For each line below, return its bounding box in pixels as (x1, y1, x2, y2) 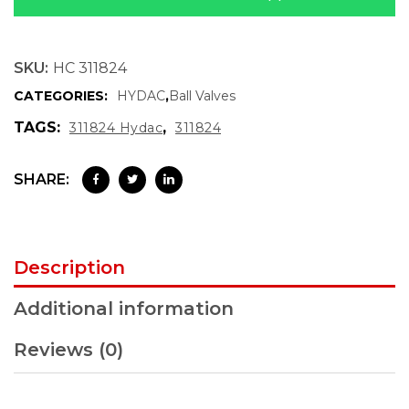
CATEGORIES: (14, 88, 108, 104)
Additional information (14, 298, 234, 320)
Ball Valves (169, 88, 236, 104)
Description (14, 257, 125, 278)
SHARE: (14, 171, 69, 188)
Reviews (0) (14, 339, 123, 361)
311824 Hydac (69, 120, 163, 136)
